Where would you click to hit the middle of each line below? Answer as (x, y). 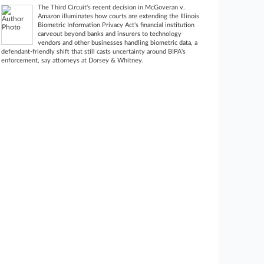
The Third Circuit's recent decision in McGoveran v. (112, 7)
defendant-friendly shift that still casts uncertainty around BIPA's (94, 52)
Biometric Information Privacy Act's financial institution (116, 25)
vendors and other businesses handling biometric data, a (118, 43)
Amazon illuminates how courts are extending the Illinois (119, 16)
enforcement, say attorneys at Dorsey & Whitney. (73, 60)
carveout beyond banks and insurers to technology (110, 34)
